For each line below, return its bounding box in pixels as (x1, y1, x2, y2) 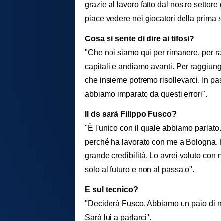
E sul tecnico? (85, 185, 138, 194)
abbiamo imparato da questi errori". (85, 89, 207, 98)
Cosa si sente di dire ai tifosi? (85, 34, 194, 43)
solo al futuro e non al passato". (85, 165, 194, 174)
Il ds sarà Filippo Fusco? (85, 110, 177, 118)
